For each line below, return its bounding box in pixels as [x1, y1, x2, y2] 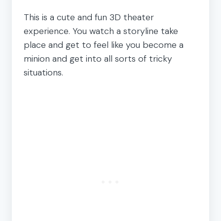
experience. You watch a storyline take [24, 25, 178, 37]
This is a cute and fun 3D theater [24, 11, 154, 23]
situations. [24, 66, 63, 78]
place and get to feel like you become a [24, 38, 184, 51]
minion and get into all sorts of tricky [24, 52, 172, 65]
